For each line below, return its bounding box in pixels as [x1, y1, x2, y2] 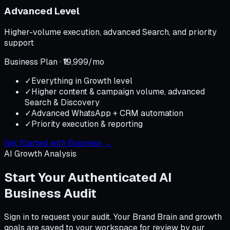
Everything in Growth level [31, 75, 132, 87]
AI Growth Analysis [4, 148, 76, 160]
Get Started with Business [4, 138, 102, 149]
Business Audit [4, 185, 97, 202]
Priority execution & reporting [31, 119, 143, 130]
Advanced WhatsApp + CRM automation [31, 108, 183, 119]
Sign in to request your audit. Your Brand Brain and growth [4, 212, 222, 223]
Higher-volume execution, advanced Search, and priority [4, 27, 217, 38]
